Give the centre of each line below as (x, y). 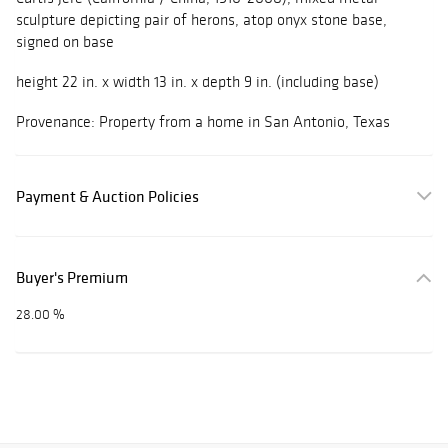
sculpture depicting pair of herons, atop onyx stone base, (201, 20)
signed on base (65, 42)
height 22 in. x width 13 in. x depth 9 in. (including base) (197, 82)
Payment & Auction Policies (107, 196)
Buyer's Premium (72, 277)
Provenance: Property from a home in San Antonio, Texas (203, 122)
